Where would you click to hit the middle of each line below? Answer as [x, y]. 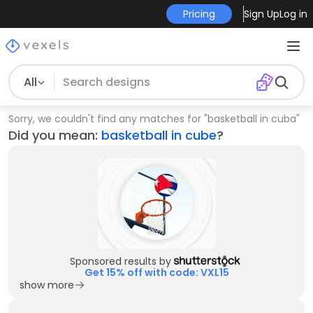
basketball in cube [159, 135]
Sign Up [261, 14]
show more [47, 285]
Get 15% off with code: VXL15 [156, 272]
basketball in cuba [252, 119]
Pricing [199, 14]
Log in [293, 14]
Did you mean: [53, 135]
